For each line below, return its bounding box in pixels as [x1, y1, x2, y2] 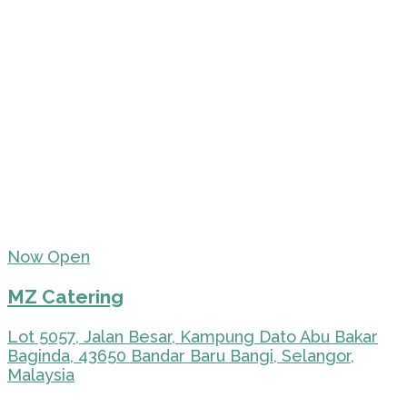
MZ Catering [7, 285, 124, 309]
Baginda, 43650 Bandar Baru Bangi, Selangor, [7, 346, 354, 366]
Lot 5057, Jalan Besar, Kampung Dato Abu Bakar [7, 327, 378, 347]
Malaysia [7, 365, 74, 385]
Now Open [7, 247, 90, 267]
